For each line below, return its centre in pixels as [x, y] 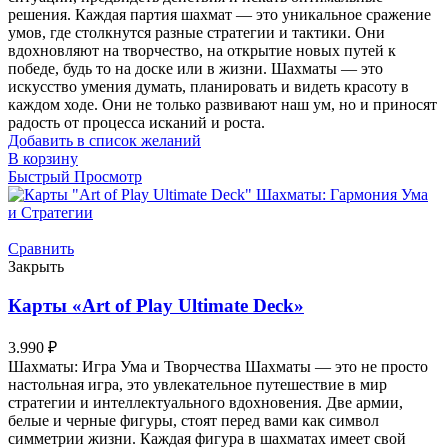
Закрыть [36, 267]
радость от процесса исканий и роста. [136, 123]
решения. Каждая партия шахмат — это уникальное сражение [219, 15]
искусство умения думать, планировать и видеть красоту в [208, 87]
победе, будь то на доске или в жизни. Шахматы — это [195, 69]
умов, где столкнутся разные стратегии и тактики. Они [196, 33]
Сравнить [41, 249]
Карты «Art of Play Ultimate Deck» [156, 305]
